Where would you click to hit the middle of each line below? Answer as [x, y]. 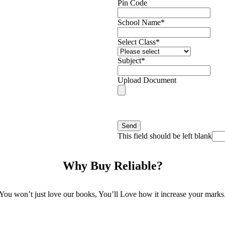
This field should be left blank [165, 136]
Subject [129, 61]
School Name [139, 23]
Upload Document [147, 80]
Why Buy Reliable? [113, 166]
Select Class [137, 42]
